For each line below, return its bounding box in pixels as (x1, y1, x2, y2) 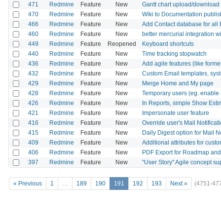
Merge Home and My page (142, 79, 214, 87)
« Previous (13, 180, 42, 187)
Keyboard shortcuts (142, 40, 194, 47)
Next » (170, 180, 187, 187)
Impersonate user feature (142, 109, 209, 116)
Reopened (107, 40, 136, 47)
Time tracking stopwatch (142, 50, 207, 57)
